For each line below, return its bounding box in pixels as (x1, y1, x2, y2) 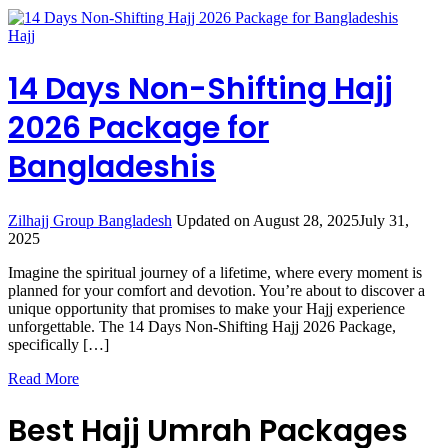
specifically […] (8, 335, 109, 353)
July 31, (359, 211, 409, 229)
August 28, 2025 (253, 211, 359, 229)
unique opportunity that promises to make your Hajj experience (8, 299, 405, 317)
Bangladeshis (8, 145, 216, 188)
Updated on (176, 211, 253, 229)
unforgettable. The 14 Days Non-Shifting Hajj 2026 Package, (8, 317, 396, 335)
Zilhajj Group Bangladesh (8, 211, 172, 229)
